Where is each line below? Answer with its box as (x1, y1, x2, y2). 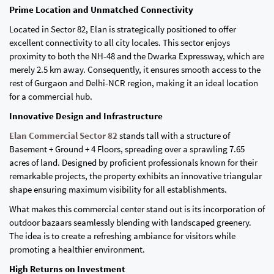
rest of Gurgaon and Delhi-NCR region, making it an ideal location (9, 77, 258, 89)
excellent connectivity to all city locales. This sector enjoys (9, 37, 230, 48)
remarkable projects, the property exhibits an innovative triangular (9, 170, 262, 182)
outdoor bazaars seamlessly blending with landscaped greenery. (9, 217, 251, 228)
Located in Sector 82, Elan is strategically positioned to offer (9, 23, 236, 35)
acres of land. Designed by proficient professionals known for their (9, 157, 257, 168)
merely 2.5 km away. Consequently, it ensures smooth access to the (9, 64, 261, 75)
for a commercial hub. (9, 91, 92, 102)
